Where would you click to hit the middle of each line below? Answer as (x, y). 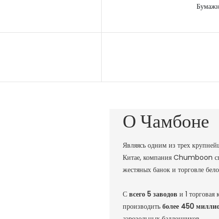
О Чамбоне (166, 121)
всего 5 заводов (154, 194)
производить (142, 207)
